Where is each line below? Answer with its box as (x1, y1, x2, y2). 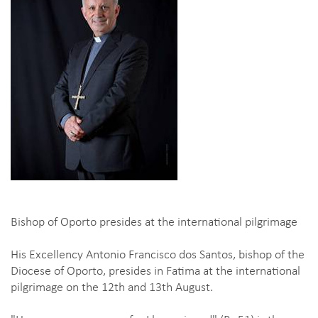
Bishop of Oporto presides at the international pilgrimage (11, 212, 297, 229)
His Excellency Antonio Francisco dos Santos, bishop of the (11, 245, 305, 262)
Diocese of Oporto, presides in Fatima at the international (11, 261, 300, 278)
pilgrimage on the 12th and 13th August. (11, 278, 213, 295)
